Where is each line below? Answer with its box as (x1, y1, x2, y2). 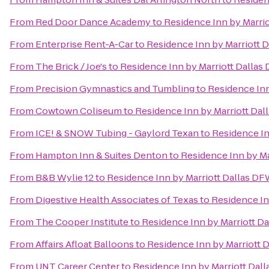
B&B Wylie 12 (35, 171, 94, 184)
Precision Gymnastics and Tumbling (35, 82, 195, 95)
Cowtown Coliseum (35, 104, 122, 117)
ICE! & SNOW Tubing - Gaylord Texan (35, 127, 199, 139)
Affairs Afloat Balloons (35, 238, 134, 250)
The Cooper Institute (35, 216, 128, 228)
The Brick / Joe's (35, 60, 107, 73)
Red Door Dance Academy (35, 16, 151, 28)
